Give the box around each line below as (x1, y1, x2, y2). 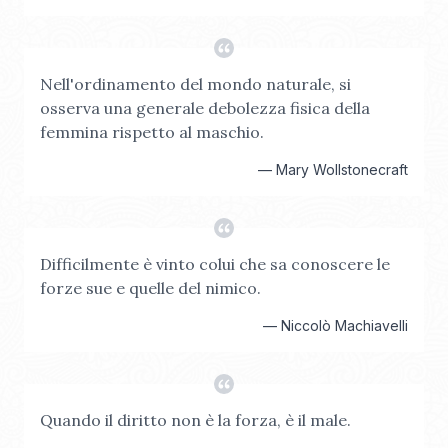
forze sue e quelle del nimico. (40, 278, 261, 298)
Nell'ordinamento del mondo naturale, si (40, 74, 351, 94)
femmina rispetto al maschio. (40, 122, 264, 142)
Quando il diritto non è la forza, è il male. (40, 410, 351, 430)
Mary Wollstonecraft (276, 161, 408, 178)
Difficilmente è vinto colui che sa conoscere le (40, 254, 390, 274)
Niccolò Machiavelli (281, 317, 408, 334)
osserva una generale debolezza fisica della (40, 98, 370, 118)
